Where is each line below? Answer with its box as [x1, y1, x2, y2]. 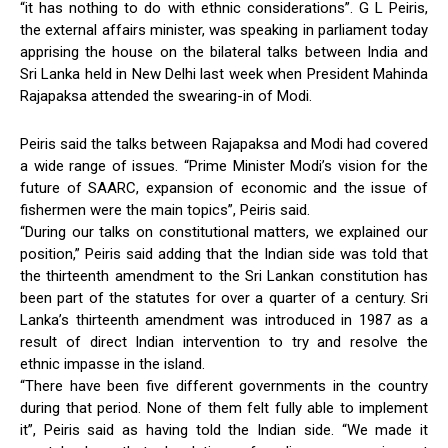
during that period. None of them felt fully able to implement [20, 399, 428, 418]
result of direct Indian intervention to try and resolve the [20, 333, 428, 352]
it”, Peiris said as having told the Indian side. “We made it [20, 421, 428, 440]
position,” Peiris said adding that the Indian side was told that [20, 245, 428, 264]
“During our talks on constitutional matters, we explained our [20, 223, 428, 242]
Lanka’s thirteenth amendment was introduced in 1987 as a [20, 311, 428, 330]
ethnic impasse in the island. [20, 355, 205, 374]
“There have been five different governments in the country [20, 377, 428, 396]
